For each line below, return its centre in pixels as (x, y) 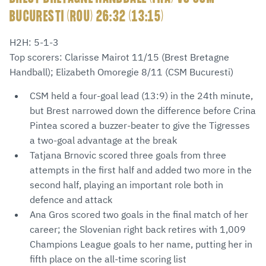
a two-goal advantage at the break (103, 140)
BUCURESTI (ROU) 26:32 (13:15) (87, 17)
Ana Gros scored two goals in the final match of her (139, 215)
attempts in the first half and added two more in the (141, 170)
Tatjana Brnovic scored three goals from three (128, 155)
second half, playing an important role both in (126, 185)
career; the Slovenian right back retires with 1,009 (138, 229)
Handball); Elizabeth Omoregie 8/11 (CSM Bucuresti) (121, 72)
